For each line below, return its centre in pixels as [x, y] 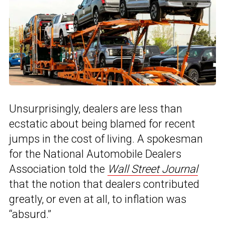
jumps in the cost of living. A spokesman [106, 139]
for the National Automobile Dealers [95, 154]
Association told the [58, 169]
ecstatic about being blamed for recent [102, 124]
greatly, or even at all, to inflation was [98, 199]
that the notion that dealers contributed [104, 184]
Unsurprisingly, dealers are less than [96, 108]
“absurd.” [30, 214]
